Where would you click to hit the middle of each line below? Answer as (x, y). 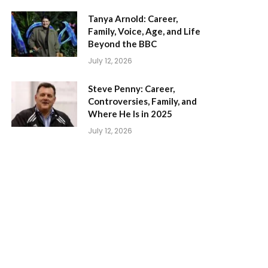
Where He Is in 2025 (130, 113)
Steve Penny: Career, (131, 88)
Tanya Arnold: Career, (133, 18)
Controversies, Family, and (142, 101)
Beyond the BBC (122, 43)
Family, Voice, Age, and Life (144, 31)
